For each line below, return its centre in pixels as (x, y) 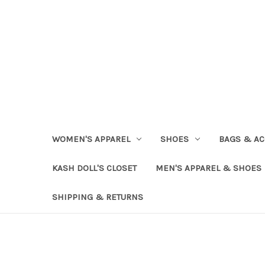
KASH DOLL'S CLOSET (94, 168)
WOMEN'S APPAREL (91, 139)
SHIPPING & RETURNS (98, 197)
